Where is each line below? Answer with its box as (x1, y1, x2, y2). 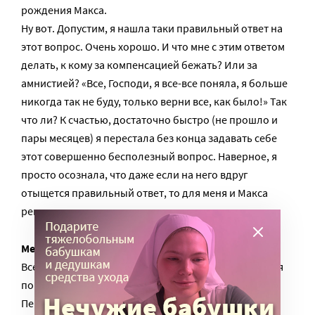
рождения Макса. (21, 3, 107, 17)
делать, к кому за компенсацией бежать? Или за (21, 58, 257, 72)
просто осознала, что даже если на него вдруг (21, 167, 248, 181)
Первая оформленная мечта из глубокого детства (21, 296, 266, 310)
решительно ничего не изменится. (21, 204, 191, 218)
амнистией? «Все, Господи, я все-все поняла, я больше (21, 76, 288, 90)
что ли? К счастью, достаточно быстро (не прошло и (21, 112, 278, 127)
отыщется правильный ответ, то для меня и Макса (21, 186, 268, 200)
